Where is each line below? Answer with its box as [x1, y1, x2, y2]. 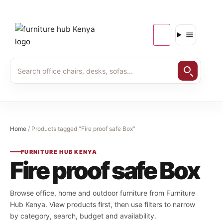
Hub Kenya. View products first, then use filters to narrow [10, 200, 195, 209]
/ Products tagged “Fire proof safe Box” [26, 125, 135, 132]
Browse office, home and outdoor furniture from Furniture [10, 188, 195, 197]
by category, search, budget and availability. [10, 211, 156, 220]
